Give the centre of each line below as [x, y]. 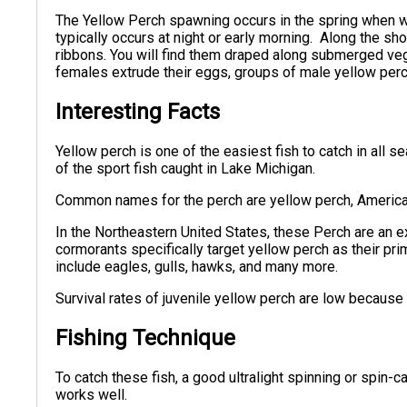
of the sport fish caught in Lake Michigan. [186, 169]
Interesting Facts [138, 112]
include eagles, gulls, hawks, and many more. [197, 267]
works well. [94, 394]
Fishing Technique [146, 338]
